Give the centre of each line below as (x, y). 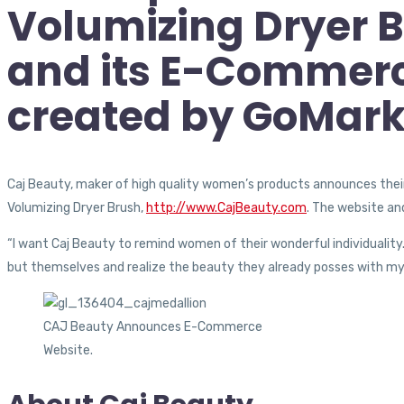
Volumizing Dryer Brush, (77, 208)
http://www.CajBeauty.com (226, 208)
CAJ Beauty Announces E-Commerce (153, 327)
